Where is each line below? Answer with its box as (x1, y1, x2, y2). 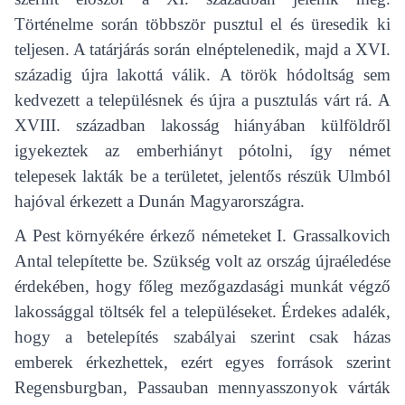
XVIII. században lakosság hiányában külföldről (14, 115, 391, 135)
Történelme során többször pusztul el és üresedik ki (14, 14, 391, 33)
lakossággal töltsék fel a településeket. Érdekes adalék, (14, 302, 391, 322)
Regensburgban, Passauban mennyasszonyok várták (14, 378, 391, 398)
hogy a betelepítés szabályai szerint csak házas (14, 327, 391, 347)
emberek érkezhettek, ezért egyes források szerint (14, 353, 391, 372)
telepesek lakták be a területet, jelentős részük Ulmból (14, 165, 391, 185)
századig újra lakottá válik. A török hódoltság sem (14, 64, 391, 84)
